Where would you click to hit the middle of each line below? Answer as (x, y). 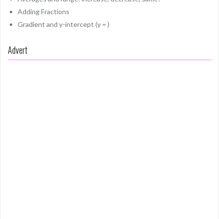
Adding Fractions (44, 11)
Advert (18, 50)
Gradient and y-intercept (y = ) (64, 24)
